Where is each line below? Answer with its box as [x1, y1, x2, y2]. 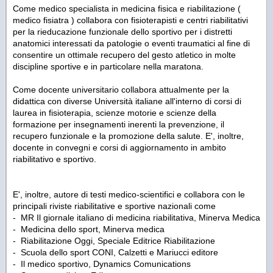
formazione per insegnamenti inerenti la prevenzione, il [13, 119, 224, 130]
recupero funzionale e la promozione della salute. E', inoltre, [13, 131, 244, 141]
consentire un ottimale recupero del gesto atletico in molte [13, 50, 236, 60]
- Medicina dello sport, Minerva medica [13, 224, 165, 235]
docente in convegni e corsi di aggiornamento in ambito [13, 143, 226, 153]
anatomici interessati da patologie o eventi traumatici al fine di [13, 38, 250, 49]
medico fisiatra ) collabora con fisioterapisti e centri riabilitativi [13, 15, 248, 26]
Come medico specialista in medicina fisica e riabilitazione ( [13, 4, 241, 14]
